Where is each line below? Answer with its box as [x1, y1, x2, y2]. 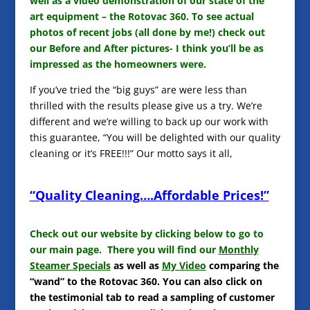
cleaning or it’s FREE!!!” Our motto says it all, [29, 146, 232, 160]
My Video [161, 258, 206, 272]
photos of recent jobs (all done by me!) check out [29, 25, 265, 39]
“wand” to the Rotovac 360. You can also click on [29, 274, 262, 288]
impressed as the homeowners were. [29, 57, 206, 71]
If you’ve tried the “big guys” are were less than [29, 82, 247, 96]
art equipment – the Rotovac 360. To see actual [29, 9, 254, 23]
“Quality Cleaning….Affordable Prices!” [29, 186, 269, 203]
